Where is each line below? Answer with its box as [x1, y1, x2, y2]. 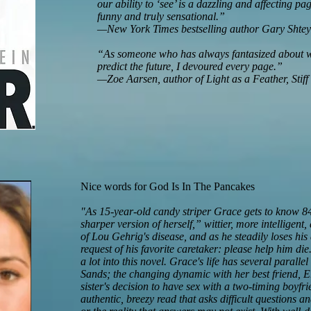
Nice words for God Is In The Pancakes [81, 180, 255, 192]
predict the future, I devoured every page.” [97, 60, 283, 72]
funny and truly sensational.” [97, 10, 225, 22]
